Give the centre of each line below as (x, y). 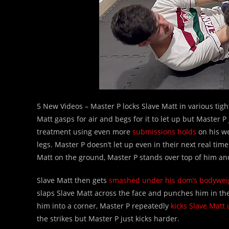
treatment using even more (85, 132)
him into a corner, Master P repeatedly (104, 206)
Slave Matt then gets (73, 180)
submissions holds (164, 132)
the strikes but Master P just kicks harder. (108, 219)
